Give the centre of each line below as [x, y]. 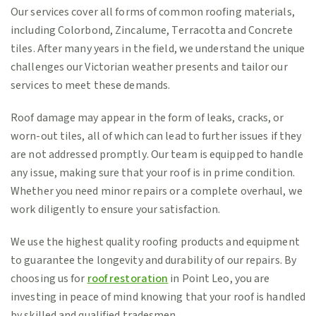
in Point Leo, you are [219, 279]
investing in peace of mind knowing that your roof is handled [158, 297]
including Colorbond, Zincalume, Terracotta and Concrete [152, 31]
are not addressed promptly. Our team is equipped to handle [157, 155]
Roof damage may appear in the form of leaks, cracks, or [147, 118]
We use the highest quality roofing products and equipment [155, 242]
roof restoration [128, 279]
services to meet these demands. [91, 86]
